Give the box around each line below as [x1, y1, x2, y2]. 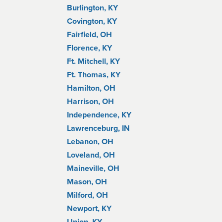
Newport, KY [67, 204, 111, 214]
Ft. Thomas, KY [67, 70, 120, 80]
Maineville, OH [67, 164, 119, 173]
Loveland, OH [67, 150, 115, 160]
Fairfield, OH [67, 30, 112, 40]
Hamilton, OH [67, 83, 115, 93]
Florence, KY [67, 43, 112, 53]
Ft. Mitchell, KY [67, 56, 120, 66]
